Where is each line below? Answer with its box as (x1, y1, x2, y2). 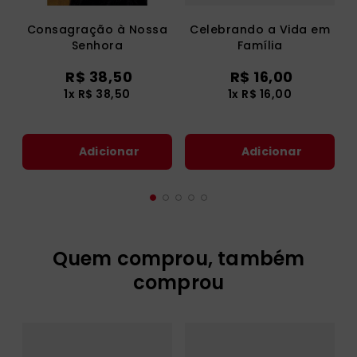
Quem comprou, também (52, 245, 305, 273)
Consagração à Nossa (26, 22, 168, 38)
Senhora (71, 37, 124, 54)
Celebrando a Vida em (190, 22, 330, 38)
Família (237, 37, 283, 54)
